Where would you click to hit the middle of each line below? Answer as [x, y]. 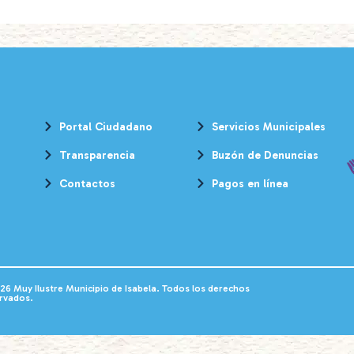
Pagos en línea [250, 183]
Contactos [88, 183]
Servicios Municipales [268, 126]
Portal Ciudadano [106, 126]
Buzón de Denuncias [265, 155]
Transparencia [98, 155]
